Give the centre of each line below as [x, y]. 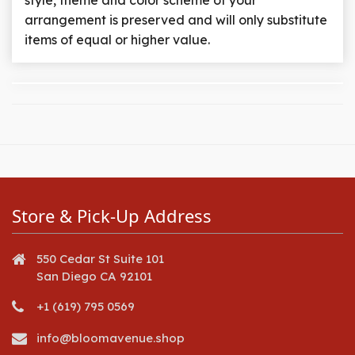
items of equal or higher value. [117, 40]
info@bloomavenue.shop [111, 338]
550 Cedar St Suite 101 [100, 258]
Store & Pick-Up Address [112, 215]
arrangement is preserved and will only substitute [176, 20]
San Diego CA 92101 [94, 276]
